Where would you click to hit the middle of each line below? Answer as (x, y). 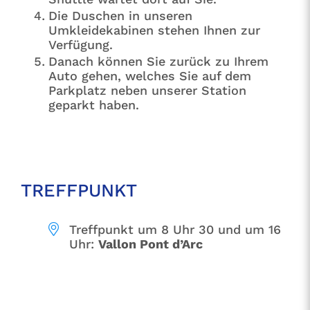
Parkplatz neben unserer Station (147, 90)
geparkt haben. (93, 104)
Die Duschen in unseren (120, 15)
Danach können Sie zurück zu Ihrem (158, 61)
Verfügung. (80, 44)
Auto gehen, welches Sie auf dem (149, 75)
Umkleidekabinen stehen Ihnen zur (154, 30)
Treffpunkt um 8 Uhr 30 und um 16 (175, 229)
